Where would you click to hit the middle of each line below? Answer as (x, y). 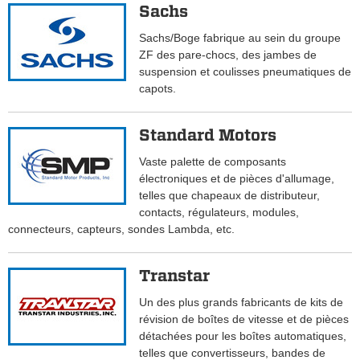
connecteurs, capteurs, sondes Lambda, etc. (121, 229)
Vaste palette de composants (213, 162)
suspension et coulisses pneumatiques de (245, 72)
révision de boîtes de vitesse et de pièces (244, 319)
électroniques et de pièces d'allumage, (237, 179)
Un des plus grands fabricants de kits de (241, 303)
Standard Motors (208, 135)
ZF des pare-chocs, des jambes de (228, 55)
